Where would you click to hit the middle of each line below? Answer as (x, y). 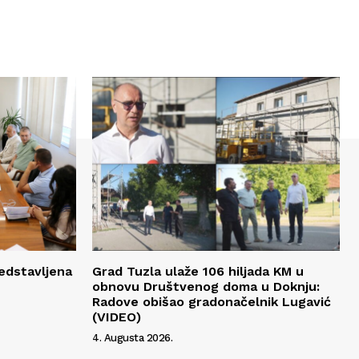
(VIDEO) (117, 317)
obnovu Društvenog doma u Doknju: (206, 286)
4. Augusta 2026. (132, 337)
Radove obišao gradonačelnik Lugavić (212, 301)
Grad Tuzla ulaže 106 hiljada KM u (198, 271)
